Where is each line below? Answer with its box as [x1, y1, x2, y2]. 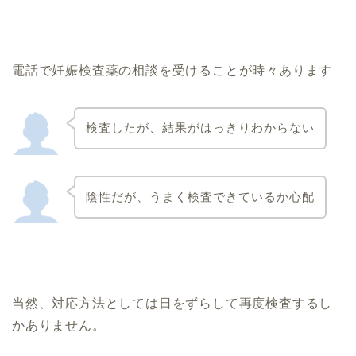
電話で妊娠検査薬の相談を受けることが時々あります [12, 63, 333, 77]
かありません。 [12, 318, 106, 332]
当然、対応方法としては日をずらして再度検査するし [12, 296, 333, 310]
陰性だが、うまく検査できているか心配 [85, 190, 315, 204]
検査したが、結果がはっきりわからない [85, 121, 315, 135]
